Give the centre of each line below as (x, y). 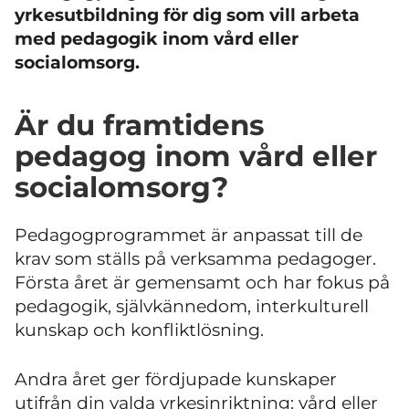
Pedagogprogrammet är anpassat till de (189, 235)
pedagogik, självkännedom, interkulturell (192, 306)
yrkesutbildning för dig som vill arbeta (187, 15)
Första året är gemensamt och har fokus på (202, 282)
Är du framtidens (139, 125)
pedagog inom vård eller (196, 156)
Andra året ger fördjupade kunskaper (176, 380)
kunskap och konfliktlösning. (139, 330)
